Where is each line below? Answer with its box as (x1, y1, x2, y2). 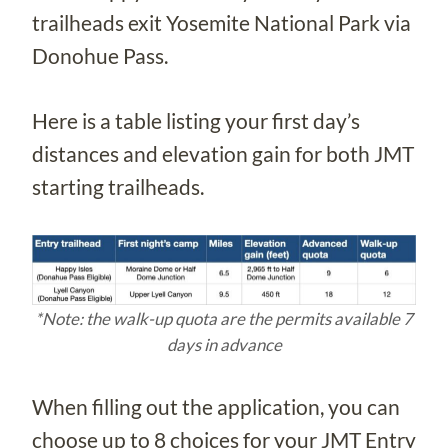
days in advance (166, 333, 282, 355)
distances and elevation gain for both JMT (32, 140, 414, 166)
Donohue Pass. (32, 42, 168, 68)
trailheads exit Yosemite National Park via (32, 9, 411, 35)
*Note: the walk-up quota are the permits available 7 (35, 307, 413, 329)
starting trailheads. (32, 173, 204, 199)
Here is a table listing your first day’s (32, 107, 360, 133)
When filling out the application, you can (32, 393, 400, 419)
